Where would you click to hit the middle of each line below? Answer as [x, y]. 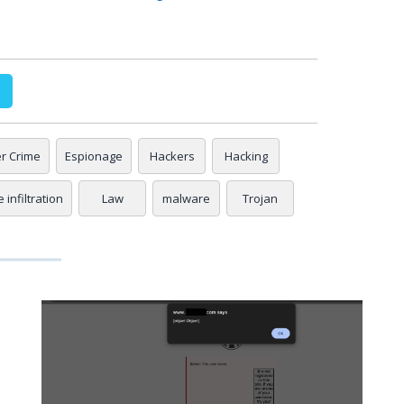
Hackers [172, 156]
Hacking [246, 156]
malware [186, 198]
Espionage [94, 156]
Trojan [260, 198]
